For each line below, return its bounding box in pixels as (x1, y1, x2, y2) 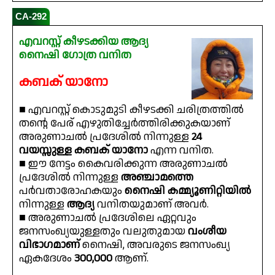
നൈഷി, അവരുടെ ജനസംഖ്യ (82, 237, 230, 253)
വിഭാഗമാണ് (19, 237, 82, 253)
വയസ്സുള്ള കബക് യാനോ (19, 142, 148, 158)
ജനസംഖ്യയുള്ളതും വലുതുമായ (19, 223, 188, 239)
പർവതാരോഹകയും (19, 183, 125, 199)
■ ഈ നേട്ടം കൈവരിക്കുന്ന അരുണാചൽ (19, 156, 228, 172)
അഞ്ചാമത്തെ (118, 169, 193, 185)
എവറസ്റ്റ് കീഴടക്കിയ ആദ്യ (19, 34, 149, 50)
